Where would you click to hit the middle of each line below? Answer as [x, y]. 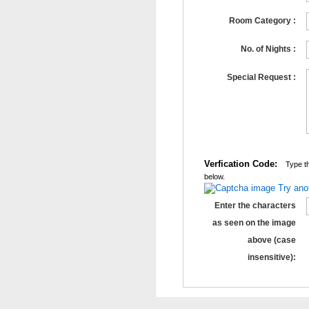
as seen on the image [254, 223]
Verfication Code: [240, 164]
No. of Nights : [268, 49]
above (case [271, 240]
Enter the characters [255, 206]
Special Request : [261, 77]
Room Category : [262, 21]
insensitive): [271, 257]
